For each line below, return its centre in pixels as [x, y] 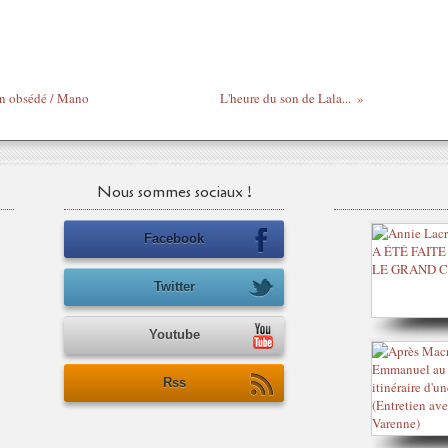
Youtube [174, 334]
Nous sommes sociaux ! [174, 192]
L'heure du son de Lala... [285, 98]
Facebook [174, 238]
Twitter [174, 286]
